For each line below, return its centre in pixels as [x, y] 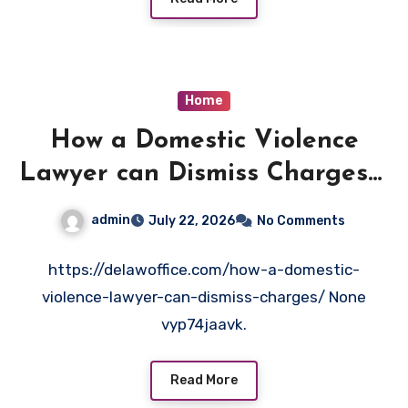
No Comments [301, 220]
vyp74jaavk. [204, 324]
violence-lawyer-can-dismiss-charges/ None [204, 296]
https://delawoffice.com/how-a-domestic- [204, 269]
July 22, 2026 [191, 220]
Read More [204, 381]
